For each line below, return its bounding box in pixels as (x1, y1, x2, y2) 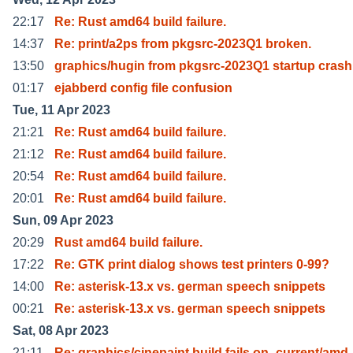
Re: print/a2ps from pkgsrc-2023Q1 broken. (54, 36, 311, 50)
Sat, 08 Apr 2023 (13, 323, 109, 337)
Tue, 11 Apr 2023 (13, 102, 110, 117)
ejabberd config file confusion (54, 80, 232, 95)
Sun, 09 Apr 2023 (13, 213, 113, 227)
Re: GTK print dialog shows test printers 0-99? (54, 257, 329, 271)
